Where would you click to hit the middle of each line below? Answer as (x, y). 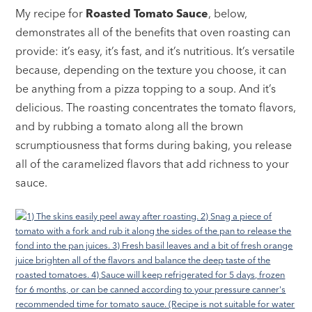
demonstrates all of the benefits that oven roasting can (153, 32)
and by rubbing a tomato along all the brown (130, 126)
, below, (228, 13)
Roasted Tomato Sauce (147, 13)
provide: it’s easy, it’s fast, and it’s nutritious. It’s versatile (155, 50)
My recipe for (51, 13)
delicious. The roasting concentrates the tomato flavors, (156, 107)
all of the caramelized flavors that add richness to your (153, 163)
